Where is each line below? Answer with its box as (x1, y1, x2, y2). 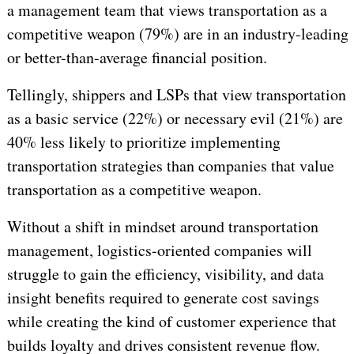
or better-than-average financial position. (6, 46, 267, 68)
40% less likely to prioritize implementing (6, 130, 281, 153)
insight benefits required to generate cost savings (6, 286, 319, 308)
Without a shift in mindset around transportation (6, 215, 318, 237)
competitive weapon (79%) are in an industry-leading (6, 22, 348, 44)
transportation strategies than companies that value (6, 154, 334, 176)
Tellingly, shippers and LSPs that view (6, 83, 256, 105)
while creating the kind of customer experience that (6, 310, 337, 332)
